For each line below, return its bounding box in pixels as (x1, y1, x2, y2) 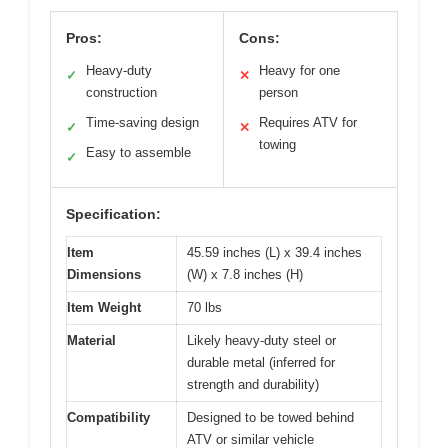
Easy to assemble (86, 145, 191, 161)
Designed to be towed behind (187, 410, 354, 426)
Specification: (66, 206, 161, 223)
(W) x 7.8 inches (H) (187, 267, 303, 283)
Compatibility (67, 410, 150, 426)
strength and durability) (187, 377, 319, 393)
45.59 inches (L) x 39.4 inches (187, 245, 362, 261)
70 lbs (187, 300, 222, 316)
